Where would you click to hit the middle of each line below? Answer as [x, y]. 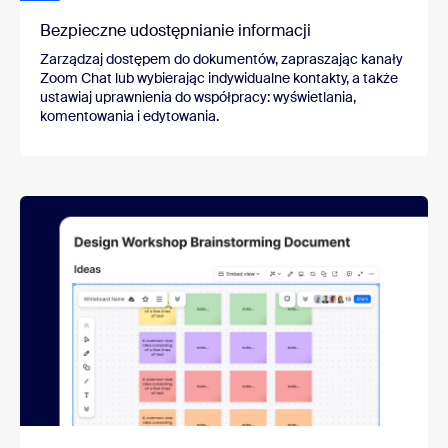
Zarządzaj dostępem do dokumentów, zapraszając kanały [221, 59]
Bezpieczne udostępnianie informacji [175, 31]
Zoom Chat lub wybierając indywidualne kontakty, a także [219, 78]
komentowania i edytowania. [129, 116]
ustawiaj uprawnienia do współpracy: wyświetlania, [198, 97]
